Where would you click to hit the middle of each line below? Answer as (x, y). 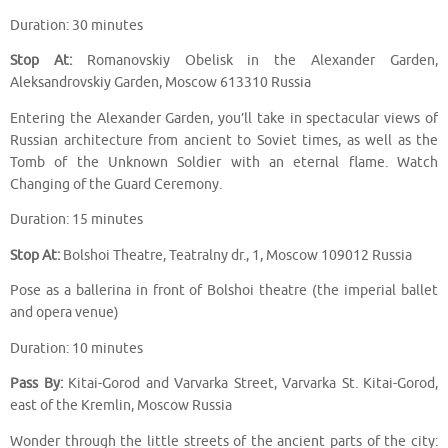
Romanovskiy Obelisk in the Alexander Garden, (255, 61)
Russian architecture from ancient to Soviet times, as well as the (224, 140)
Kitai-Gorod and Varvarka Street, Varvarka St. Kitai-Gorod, (250, 384)
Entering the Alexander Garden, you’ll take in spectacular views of (224, 118)
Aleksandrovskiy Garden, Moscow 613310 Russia (160, 83)
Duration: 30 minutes (76, 25)
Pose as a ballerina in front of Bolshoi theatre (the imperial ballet (224, 291)
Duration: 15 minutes (76, 220)
